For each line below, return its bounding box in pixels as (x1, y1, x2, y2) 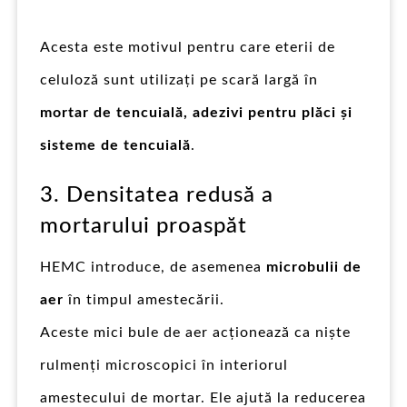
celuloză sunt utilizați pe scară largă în (40, 72, 318, 87)
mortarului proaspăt (40, 214, 247, 237)
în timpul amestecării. (64, 292, 224, 307)
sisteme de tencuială (40, 137, 191, 153)
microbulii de (266, 259, 362, 274)
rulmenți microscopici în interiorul (40, 357, 288, 372)
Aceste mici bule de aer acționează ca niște (40, 324, 351, 340)
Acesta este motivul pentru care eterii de (40, 39, 335, 55)
